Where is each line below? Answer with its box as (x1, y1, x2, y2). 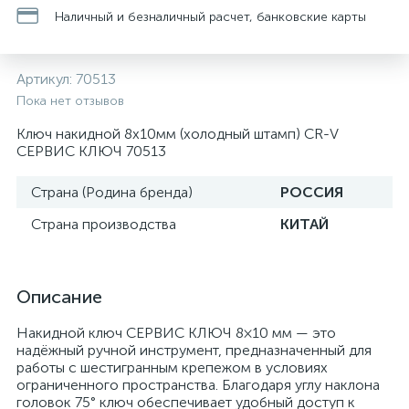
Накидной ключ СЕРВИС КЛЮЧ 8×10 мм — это (16, 324, 336, 341)
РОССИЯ (280, 184, 343, 201)
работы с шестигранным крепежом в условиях (16, 359, 328, 376)
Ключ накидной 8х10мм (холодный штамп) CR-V (16, 125, 338, 142)
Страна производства (31, 215, 176, 233)
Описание (16, 286, 102, 308)
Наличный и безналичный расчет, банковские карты (55, 8, 366, 25)
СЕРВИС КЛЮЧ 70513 (16, 142, 166, 160)
